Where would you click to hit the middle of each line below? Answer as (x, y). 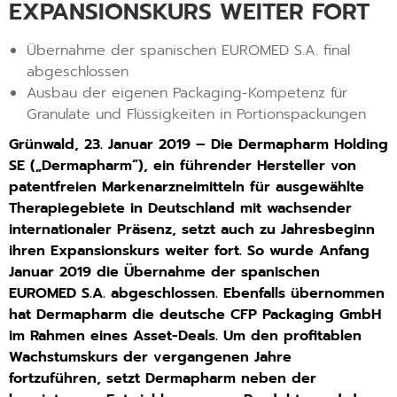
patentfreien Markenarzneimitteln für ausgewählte (187, 187)
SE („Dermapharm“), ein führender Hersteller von (183, 166)
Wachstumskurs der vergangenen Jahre (150, 358)
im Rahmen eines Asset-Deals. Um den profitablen (185, 336)
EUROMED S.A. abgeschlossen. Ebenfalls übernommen (197, 294)
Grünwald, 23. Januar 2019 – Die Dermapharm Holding (198, 145)
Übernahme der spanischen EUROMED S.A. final (188, 51)
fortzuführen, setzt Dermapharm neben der (163, 379)
